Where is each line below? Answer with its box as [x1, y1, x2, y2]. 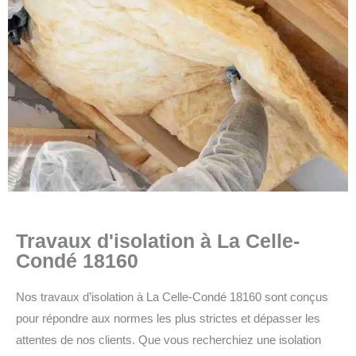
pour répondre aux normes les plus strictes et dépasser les [16, 311, 320, 325]
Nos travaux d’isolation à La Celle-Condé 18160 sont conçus [16, 290, 328, 304]
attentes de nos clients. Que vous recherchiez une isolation [16, 333, 321, 346]
